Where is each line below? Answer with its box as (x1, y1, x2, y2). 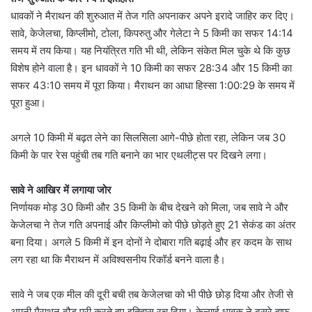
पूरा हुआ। (10, 95, 46, 109)
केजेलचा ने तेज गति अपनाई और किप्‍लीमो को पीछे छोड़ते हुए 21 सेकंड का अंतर (10, 217, 296, 231)
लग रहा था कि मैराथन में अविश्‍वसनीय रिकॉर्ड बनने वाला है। (10, 252, 226, 266)
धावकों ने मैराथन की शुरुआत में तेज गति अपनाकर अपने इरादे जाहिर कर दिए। (10, 8, 295, 22)
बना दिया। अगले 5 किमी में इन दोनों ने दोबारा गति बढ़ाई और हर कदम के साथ (10, 235, 292, 249)
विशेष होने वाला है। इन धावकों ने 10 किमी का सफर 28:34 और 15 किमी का (10, 61, 292, 75)
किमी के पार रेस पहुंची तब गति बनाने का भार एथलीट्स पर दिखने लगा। (10, 148, 267, 162)
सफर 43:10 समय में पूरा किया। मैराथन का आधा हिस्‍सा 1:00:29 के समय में (10, 78, 295, 92)
